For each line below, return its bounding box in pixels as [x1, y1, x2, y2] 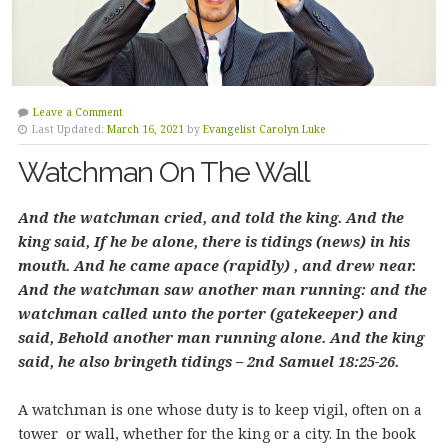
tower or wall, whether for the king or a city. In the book [17, 423, 416, 443]
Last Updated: [31, 121, 104, 136]
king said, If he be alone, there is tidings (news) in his [17, 231, 410, 251]
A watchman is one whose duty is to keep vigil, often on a [17, 399, 422, 419]
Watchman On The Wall [17, 154, 310, 189]
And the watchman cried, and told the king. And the [17, 207, 404, 227]
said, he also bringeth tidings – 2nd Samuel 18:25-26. [17, 351, 399, 371]
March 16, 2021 [106, 121, 184, 136]
